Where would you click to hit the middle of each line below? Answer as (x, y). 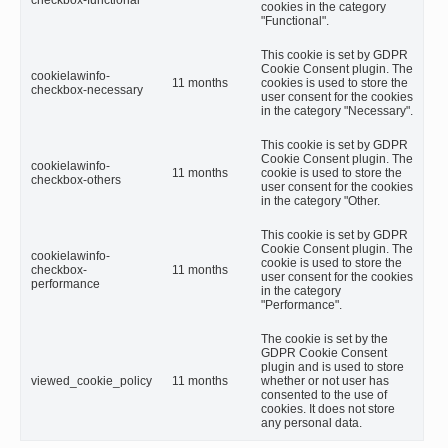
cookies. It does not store (328, 409)
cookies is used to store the (334, 83)
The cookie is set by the (324, 339)
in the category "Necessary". (337, 111)
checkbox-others (76, 180)
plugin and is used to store (332, 367)
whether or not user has (325, 381)
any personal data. (311, 423)
